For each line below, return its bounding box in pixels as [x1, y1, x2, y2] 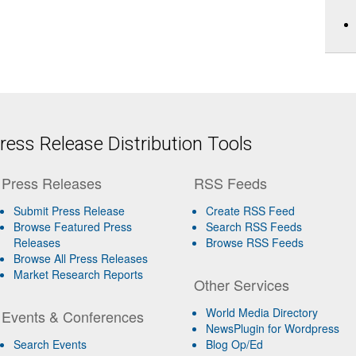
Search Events [13, 336, 87, 352]
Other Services [194, 274, 290, 295]
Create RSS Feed [206, 203, 296, 219]
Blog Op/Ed [206, 336, 264, 352]
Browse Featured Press [13, 219, 132, 234]
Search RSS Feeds [206, 219, 303, 234]
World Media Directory [206, 304, 319, 320]
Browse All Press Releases [13, 250, 148, 266]
